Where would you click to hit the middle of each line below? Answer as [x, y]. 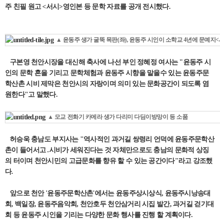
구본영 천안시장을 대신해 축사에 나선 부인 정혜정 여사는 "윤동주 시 [108, 62]
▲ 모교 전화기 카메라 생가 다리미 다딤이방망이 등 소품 [118, 117]
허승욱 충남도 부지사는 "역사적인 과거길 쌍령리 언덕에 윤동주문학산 [110, 139]
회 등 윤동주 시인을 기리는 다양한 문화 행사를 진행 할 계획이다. [99, 215]
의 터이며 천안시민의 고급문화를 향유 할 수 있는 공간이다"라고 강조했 [109, 161]
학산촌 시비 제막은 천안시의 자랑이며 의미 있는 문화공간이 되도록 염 [107, 84]
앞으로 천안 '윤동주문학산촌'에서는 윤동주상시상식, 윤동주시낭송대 [108, 193]
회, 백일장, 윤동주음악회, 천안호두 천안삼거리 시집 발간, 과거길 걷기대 [110, 204]
